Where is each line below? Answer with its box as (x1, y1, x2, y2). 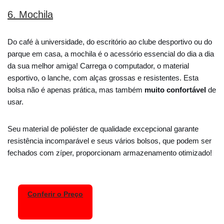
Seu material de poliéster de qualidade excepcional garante (7, 124, 198, 133)
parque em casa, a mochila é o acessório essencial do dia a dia (7, 49, 214, 58)
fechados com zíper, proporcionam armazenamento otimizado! (7, 148, 214, 157)
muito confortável (142, 85, 206, 94)
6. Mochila (7, 8, 53, 20)
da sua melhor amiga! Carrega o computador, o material (7, 61, 189, 70)
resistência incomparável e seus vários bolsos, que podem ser (7, 136, 211, 145)
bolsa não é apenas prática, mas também (7, 85, 142, 94)
